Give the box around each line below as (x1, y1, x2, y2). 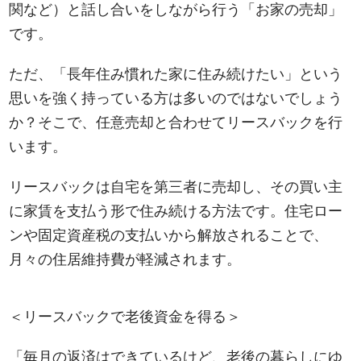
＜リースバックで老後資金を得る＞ (9, 309, 242, 326)
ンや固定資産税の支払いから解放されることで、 (9, 227, 329, 244)
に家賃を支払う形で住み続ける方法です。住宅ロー (9, 203, 343, 220)
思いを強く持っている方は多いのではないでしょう (9, 90, 343, 107)
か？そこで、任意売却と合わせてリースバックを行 (9, 114, 343, 131)
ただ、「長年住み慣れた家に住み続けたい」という (9, 66, 343, 83)
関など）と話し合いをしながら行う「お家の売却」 (9, 2, 343, 19)
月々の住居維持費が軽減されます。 (9, 251, 242, 268)
